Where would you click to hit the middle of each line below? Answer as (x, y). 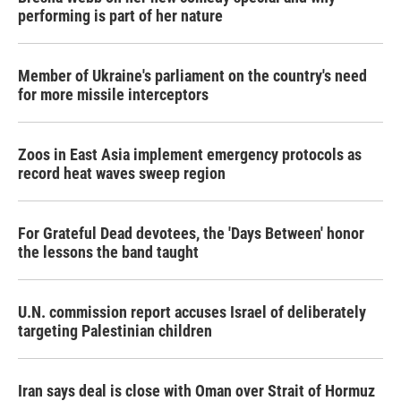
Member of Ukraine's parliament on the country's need (192, 76)
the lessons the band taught (108, 252)
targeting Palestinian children (115, 331)
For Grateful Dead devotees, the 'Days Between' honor (191, 233)
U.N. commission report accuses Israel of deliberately (192, 312)
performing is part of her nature (120, 16)
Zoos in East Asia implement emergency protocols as (190, 154)
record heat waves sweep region (122, 173)
